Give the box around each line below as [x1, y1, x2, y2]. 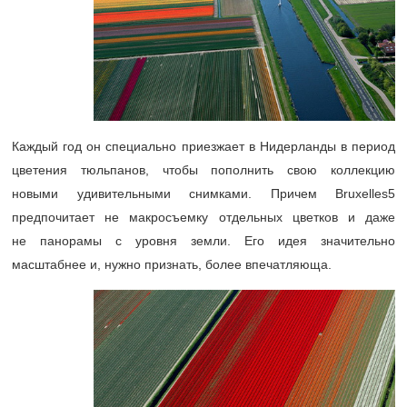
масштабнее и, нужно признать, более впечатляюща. [12, 257, 332, 273]
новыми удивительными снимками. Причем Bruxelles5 [12, 186, 395, 202]
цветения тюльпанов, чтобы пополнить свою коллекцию [12, 163, 395, 178]
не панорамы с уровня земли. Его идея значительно [12, 233, 395, 249]
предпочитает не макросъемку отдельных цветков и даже [12, 210, 395, 225]
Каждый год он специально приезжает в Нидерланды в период [12, 139, 395, 154]
